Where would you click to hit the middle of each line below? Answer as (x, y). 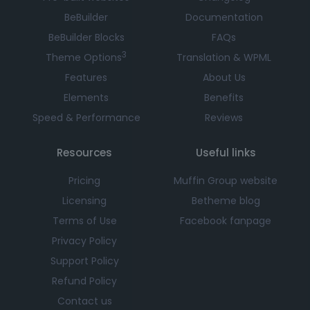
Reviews (224, 117)
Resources (84, 152)
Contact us (84, 301)
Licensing (84, 200)
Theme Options (84, 57)
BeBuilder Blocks (86, 37)
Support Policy (84, 261)
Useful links (226, 152)
